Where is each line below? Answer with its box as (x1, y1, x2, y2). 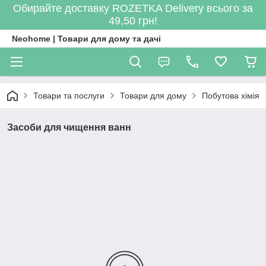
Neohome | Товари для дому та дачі (12, 34, 161, 43)
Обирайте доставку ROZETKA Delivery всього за (13, 2, 253, 14)
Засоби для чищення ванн (7, 122, 131, 132)
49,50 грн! (109, 15, 157, 27)
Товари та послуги (33, 91, 104, 100)
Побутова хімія (202, 91, 259, 100)
